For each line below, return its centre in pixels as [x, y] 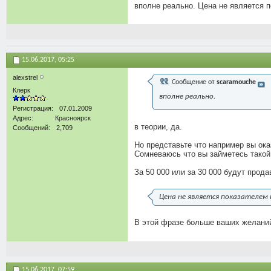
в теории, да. [158, 127]
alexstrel [26, 78]
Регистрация [32, 109]
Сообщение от [193, 83]
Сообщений [31, 128]
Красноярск [73, 118]
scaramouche [236, 83]
